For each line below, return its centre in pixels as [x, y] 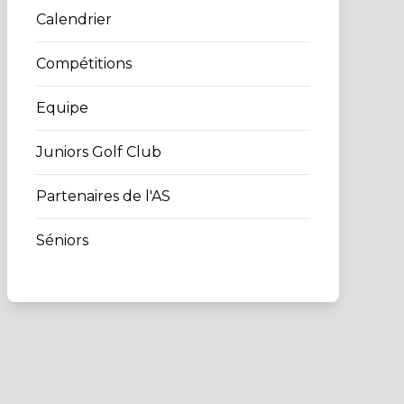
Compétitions [84, 64]
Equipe [62, 108]
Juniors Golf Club [99, 152]
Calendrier [74, 19]
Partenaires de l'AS [103, 196]
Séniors [62, 240]
